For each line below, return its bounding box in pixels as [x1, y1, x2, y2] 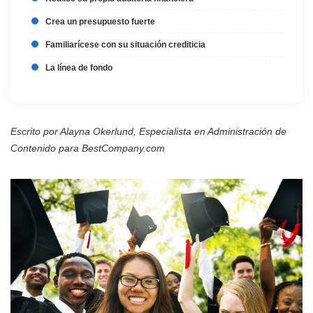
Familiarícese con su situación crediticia [43, 40, 205, 50]
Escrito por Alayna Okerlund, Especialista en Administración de [10, 126, 286, 137]
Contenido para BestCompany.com [10, 143, 165, 154]
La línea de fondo [43, 63, 112, 73]
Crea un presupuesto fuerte [43, 17, 155, 27]
